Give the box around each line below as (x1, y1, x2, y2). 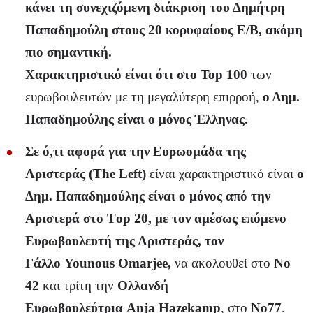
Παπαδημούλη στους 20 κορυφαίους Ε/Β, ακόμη (25, 22, 303, 38)
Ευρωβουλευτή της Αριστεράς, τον (25, 233, 224, 249)
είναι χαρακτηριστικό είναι (146, 166, 297, 182)
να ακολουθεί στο (175, 256, 274, 271)
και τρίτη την (39, 278, 117, 293)
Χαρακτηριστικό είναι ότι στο (25, 67, 201, 82)
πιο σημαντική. (25, 45, 112, 60)
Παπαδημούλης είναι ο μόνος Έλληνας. (25, 112, 248, 127)
